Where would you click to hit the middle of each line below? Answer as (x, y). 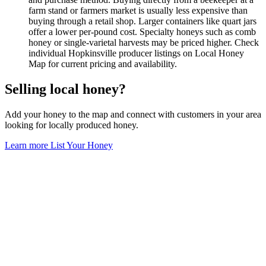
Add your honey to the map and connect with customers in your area (133, 114)
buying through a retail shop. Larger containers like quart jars (142, 21)
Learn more (28, 145)
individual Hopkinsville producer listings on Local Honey (136, 53)
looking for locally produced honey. (72, 125)
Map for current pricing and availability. (103, 64)
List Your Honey (82, 145)
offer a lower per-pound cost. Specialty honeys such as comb (142, 31)
